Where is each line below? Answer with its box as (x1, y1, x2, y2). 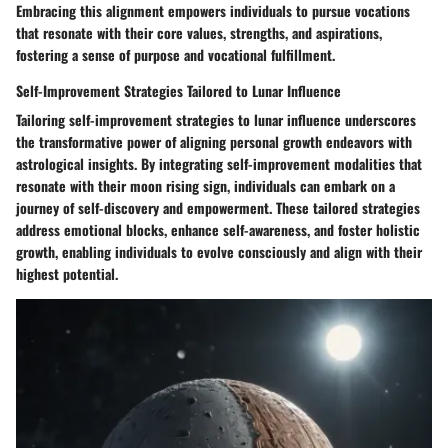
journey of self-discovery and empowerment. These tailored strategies (16, 196, 420, 218)
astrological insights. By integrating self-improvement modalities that (16, 152, 422, 174)
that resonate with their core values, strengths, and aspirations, (16, 21, 382, 43)
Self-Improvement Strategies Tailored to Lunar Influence (16, 79, 341, 101)
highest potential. (16, 262, 118, 284)
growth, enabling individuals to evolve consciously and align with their (16, 240, 422, 262)
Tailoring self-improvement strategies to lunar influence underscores (16, 108, 416, 130)
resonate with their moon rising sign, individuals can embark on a (16, 174, 395, 196)
